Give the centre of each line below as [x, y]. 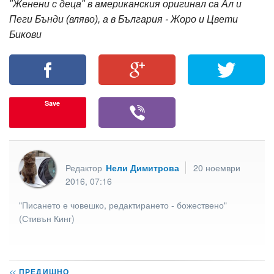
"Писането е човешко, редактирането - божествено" [123, 205]
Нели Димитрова [143, 168]
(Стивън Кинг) [47, 218]
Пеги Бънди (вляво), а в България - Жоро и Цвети [124, 20]
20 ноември [217, 168]
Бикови [25, 35]
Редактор [85, 168]
